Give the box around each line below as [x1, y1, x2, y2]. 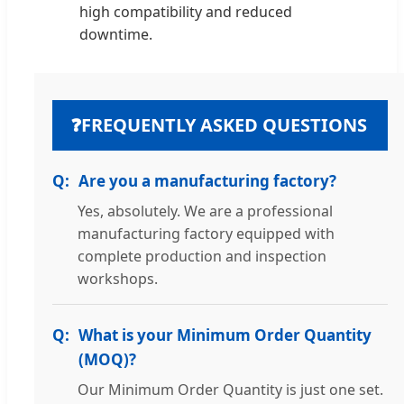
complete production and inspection [78, 246, 326, 267]
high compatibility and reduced [79, 2, 292, 23]
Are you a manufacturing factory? [78, 170, 336, 192]
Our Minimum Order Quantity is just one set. [78, 380, 383, 400]
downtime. [79, 24, 152, 45]
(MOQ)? [78, 349, 136, 371]
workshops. [78, 269, 158, 289]
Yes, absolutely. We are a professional [78, 201, 333, 222]
